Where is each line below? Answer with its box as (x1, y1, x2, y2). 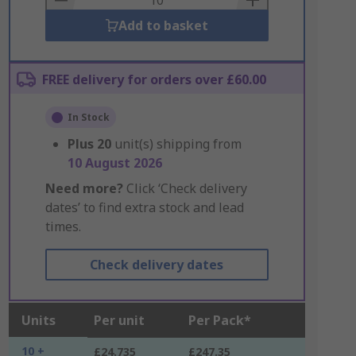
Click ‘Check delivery (122, 180, 247, 197)
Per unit (93, 311, 145, 329)
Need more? (44, 180, 123, 197)
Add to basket (118, 17, 208, 34)
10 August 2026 (67, 154, 162, 172)
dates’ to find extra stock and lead (44, 199, 244, 216)
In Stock (67, 110, 110, 124)
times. (44, 218, 81, 235)
